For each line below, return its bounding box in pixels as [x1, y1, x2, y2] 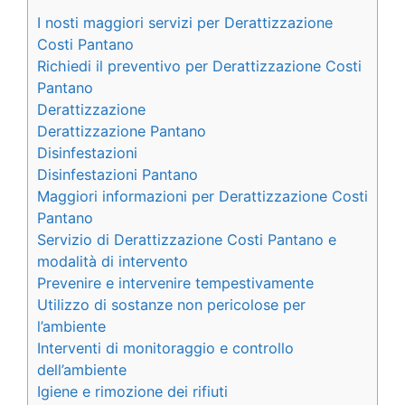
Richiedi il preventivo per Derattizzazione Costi [37, 56, 362, 75]
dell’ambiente [37, 360, 127, 379]
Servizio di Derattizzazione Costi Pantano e [37, 230, 336, 249]
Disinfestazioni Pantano [37, 165, 198, 184]
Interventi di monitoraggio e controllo [37, 338, 294, 357]
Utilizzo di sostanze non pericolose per [37, 295, 306, 314]
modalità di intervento [37, 251, 188, 270]
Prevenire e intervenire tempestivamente [37, 273, 314, 292]
